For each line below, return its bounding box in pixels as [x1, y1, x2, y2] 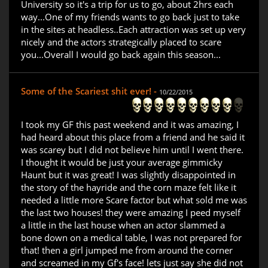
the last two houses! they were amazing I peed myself [21, 206, 240, 219]
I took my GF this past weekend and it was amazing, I [21, 118, 239, 131]
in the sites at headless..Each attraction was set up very [21, 23, 246, 36]
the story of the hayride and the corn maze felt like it [21, 181, 236, 194]
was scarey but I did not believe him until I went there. [21, 144, 243, 156]
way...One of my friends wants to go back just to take [21, 11, 239, 23]
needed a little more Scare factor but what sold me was [21, 194, 247, 206]
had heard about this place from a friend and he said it [21, 131, 245, 144]
